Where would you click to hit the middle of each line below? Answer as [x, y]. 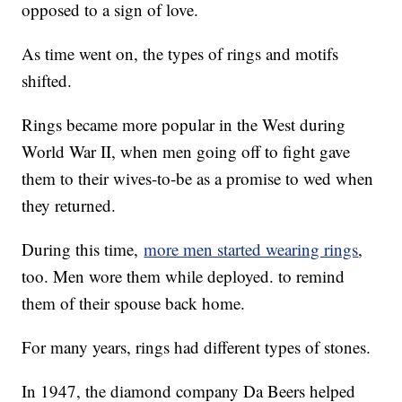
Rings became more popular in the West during [184, 124]
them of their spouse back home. [134, 302]
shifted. [47, 80]
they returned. [69, 205]
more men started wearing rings [251, 249]
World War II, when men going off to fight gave [186, 151]
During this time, [83, 249]
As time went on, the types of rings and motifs [180, 53]
